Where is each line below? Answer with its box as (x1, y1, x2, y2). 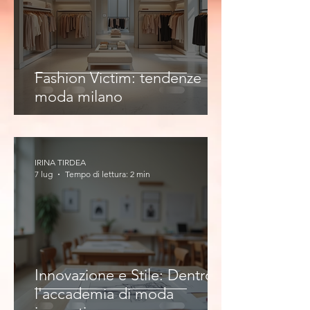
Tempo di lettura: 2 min (65, 169, 150, 179)
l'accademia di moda (35, 284, 174, 303)
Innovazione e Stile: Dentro (35, 266, 214, 284)
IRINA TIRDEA (35, 157, 86, 167)
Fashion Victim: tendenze (35, 69, 201, 87)
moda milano (35, 87, 122, 106)
